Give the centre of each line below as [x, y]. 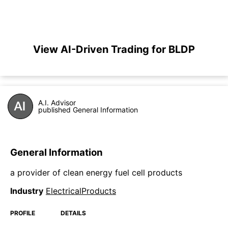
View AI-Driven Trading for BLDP [114, 49]
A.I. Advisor [57, 103]
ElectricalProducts [81, 191]
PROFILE [23, 213]
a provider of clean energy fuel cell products [96, 173]
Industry [27, 191]
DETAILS [73, 213]
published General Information [88, 110]
